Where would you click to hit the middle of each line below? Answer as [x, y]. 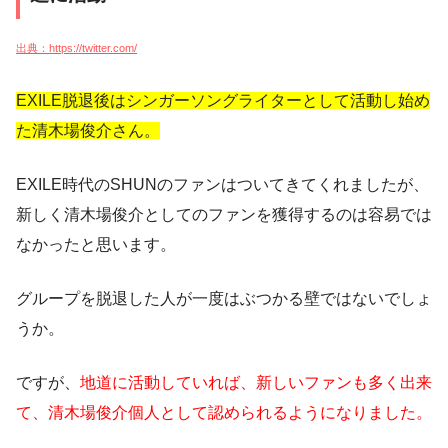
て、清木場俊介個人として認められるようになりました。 [224, 412]
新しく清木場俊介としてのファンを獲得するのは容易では [224, 214]
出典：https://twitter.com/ [76, 47]
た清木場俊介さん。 [88, 130]
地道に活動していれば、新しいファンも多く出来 [256, 382]
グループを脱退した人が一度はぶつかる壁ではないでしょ [224, 298]
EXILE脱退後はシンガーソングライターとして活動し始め [223, 100]
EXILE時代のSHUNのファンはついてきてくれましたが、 [222, 184]
